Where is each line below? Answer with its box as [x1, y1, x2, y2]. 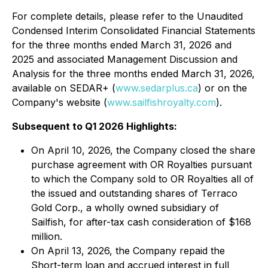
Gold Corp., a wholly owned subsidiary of [31, 202, 219, 214]
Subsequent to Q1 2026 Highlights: [12, 120, 177, 132]
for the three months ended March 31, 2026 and [12, 39, 232, 51]
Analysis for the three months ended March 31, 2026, [12, 68, 255, 80]
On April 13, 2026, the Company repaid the [31, 245, 225, 257]
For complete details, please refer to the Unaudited [12, 10, 243, 22]
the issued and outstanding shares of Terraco [31, 187, 237, 199]
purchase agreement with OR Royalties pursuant [31, 159, 252, 170]
